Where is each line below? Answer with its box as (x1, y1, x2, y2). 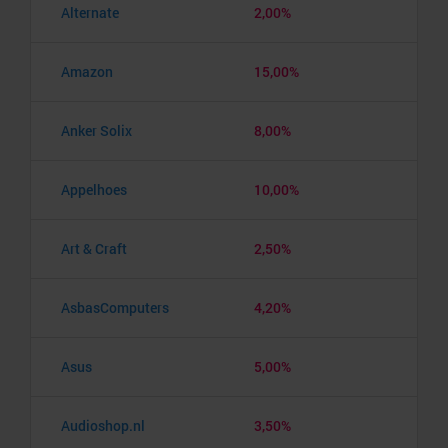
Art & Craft (61, 238, 127, 258)
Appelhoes (61, 179, 127, 199)
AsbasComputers (61, 297, 169, 317)
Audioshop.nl (61, 415, 145, 435)
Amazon (61, 61, 113, 81)
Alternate (61, 2, 119, 22)
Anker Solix (61, 120, 132, 140)
